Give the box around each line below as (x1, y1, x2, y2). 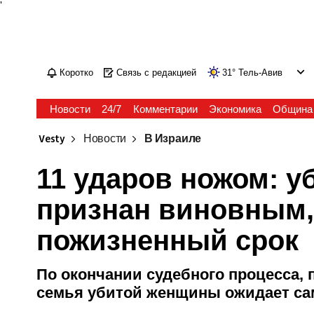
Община (272, 103, 313, 115)
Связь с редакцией (116, 67, 197, 78)
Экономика (208, 103, 261, 115)
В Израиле (144, 132, 202, 146)
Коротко (60, 67, 94, 78)
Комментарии (132, 103, 198, 115)
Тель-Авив (238, 67, 283, 78)
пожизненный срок (36, 225, 299, 256)
